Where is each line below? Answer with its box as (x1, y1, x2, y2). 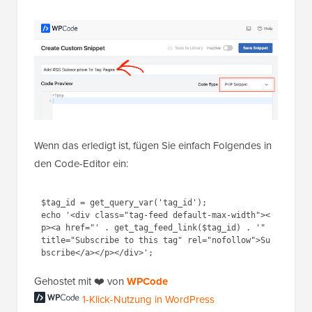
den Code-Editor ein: (34, 156, 128, 172)
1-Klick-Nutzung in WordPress (82, 292, 214, 308)
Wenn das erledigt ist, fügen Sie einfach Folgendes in (34, 138, 272, 154)
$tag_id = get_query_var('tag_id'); (40, 197, 207, 208)
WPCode (127, 274, 168, 290)
